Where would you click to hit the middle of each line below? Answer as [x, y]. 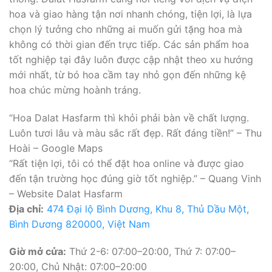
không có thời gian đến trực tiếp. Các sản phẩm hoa [129, 44]
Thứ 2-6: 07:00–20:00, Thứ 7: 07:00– [151, 252]
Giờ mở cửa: [38, 252]
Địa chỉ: [26, 209]
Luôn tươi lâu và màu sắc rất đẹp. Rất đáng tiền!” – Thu [135, 133]
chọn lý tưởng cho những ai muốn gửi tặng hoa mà [126, 29]
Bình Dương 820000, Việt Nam [80, 224]
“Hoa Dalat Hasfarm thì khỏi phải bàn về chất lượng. [129, 117]
